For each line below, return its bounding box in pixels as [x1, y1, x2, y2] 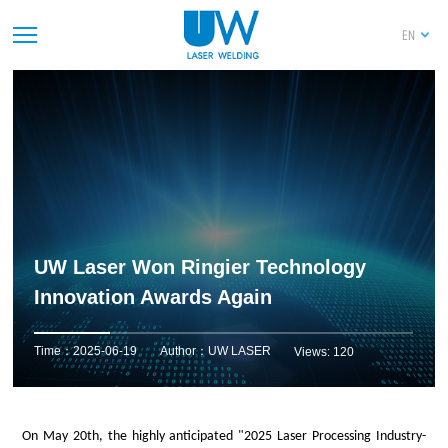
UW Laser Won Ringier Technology [34, 256, 367, 279]
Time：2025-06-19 [34, 344, 138, 359]
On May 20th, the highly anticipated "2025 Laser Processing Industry [22, 429, 422, 445]
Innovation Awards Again [34, 286, 273, 309]
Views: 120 [294, 344, 355, 359]
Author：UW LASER [160, 344, 272, 359]
